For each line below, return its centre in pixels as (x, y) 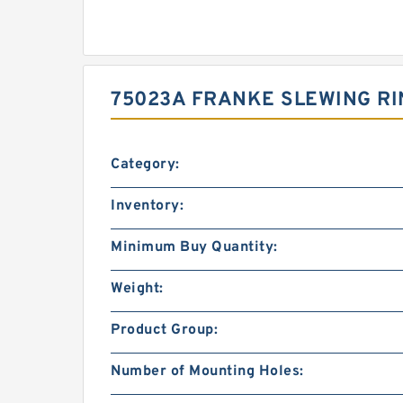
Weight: (137, 289)
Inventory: (147, 206)
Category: (145, 165)
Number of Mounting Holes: (207, 372)
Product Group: (164, 331)
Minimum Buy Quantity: (194, 248)
